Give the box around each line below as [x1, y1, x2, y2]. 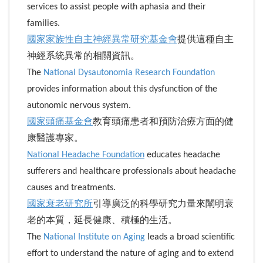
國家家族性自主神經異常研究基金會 [27, 35, 177, 45]
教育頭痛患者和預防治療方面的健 [93, 117, 234, 127]
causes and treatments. [27, 183, 116, 193]
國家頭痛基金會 [27, 117, 93, 127]
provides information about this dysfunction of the [27, 84, 217, 94]
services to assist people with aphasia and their [27, 2, 206, 12]
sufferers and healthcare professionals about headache [27, 166, 236, 176]
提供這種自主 [177, 35, 234, 45]
